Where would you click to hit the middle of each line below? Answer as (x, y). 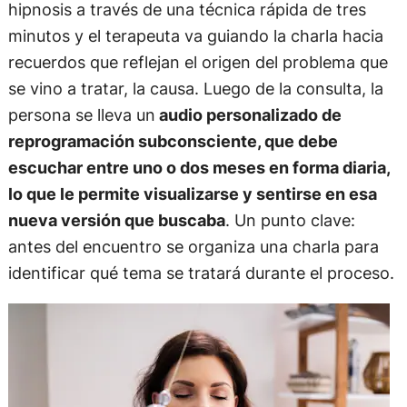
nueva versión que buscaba (116, 220)
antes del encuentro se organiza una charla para (193, 247)
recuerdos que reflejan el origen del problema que (198, 62)
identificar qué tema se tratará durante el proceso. (201, 273)
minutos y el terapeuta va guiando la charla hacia (195, 36)
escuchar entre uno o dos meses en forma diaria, (199, 168)
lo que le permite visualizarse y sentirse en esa (192, 194)
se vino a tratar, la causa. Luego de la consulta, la (195, 89)
